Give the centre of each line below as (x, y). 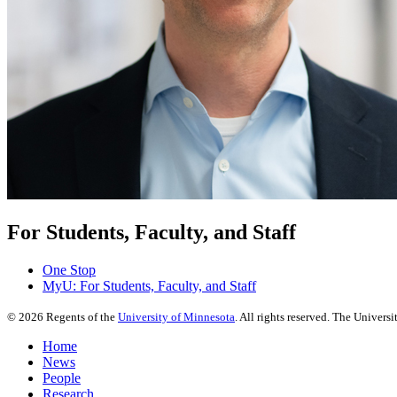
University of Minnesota (176, 317)
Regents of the (81, 317)
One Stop (69, 270)
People (62, 378)
